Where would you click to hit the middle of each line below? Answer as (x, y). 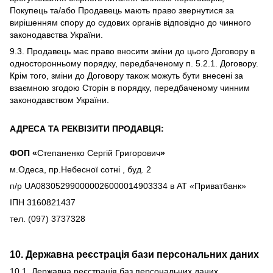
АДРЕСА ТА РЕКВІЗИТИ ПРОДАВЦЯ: (87, 129)
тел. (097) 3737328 (48, 219)
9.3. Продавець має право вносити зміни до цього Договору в (132, 51)
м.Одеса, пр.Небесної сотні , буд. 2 (80, 169)
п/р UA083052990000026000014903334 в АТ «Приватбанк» (128, 186)
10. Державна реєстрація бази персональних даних (134, 254)
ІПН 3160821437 (43, 202)
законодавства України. (56, 35)
